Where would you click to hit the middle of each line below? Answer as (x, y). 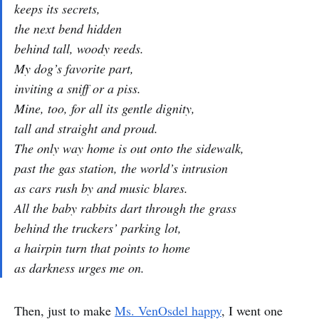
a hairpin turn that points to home (102, 248)
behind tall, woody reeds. (79, 48)
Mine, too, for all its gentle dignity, (105, 108)
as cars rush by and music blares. (101, 188)
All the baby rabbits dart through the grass (125, 208)
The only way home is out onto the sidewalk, (129, 148)
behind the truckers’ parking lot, (98, 228)
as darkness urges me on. (79, 268)
